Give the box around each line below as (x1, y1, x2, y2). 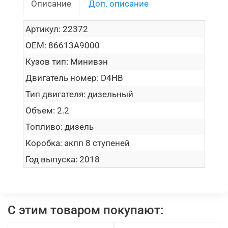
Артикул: (25, 23, 63, 34)
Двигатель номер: (25, 72, 99, 83)
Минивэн (70, 56, 108, 67)
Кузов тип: (25, 56, 68, 67)
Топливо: (25, 121, 63, 132)
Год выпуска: (25, 154, 77, 164)
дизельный (88, 89, 133, 99)
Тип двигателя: (25, 89, 85, 99)
